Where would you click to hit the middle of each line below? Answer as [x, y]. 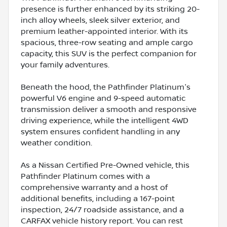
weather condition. [56, 143]
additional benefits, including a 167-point [98, 198]
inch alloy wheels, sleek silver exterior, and [100, 20]
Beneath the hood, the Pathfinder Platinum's [106, 87]
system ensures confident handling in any [100, 131]
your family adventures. [65, 65]
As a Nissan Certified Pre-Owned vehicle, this [105, 165]
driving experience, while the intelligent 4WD [105, 120]
